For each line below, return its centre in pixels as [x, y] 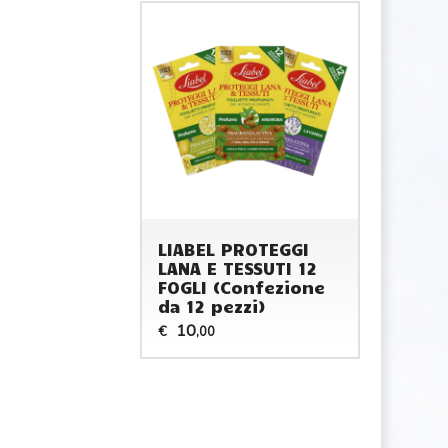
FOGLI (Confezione [241, 286]
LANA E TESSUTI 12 [237, 267]
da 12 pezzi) [211, 305]
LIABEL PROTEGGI [233, 248]
